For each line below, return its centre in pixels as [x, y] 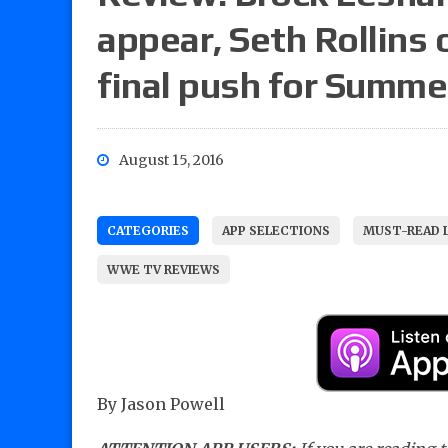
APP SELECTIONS [276, 231]
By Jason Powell [161, 404]
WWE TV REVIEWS [163, 270]
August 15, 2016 [171, 160]
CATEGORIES [148, 231]
